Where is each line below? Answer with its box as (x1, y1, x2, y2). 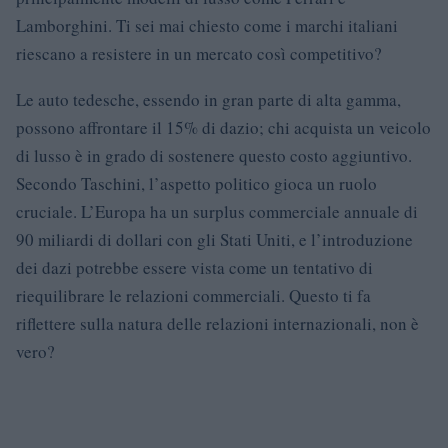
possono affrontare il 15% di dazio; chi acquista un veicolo (16, 115, 431, 139)
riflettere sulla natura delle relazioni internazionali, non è (16, 311, 419, 335)
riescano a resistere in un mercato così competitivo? (16, 41, 382, 65)
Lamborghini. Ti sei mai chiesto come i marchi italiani (16, 13, 398, 37)
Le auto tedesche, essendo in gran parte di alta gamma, (16, 87, 401, 111)
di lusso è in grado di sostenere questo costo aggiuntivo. (16, 143, 412, 167)
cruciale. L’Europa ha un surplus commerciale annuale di (16, 199, 418, 223)
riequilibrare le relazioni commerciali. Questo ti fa (16, 283, 371, 307)
